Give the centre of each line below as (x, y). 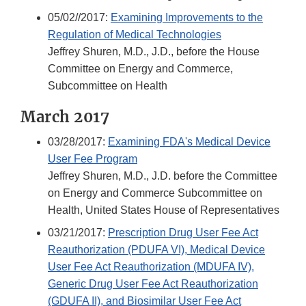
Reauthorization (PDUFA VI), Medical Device (156, 250)
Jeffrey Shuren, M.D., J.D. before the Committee (163, 176)
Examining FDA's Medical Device (189, 142)
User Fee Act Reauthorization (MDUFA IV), (151, 267)
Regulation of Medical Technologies (135, 35)
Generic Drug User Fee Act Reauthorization (153, 284)
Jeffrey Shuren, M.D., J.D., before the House (154, 52)
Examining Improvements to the (187, 18)
